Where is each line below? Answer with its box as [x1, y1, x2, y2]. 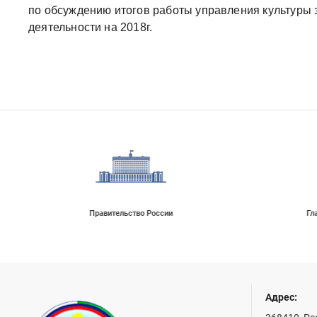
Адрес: [265, 292, 298, 304]
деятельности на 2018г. [28, 21, 153, 34]
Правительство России [88, 208, 173, 219]
